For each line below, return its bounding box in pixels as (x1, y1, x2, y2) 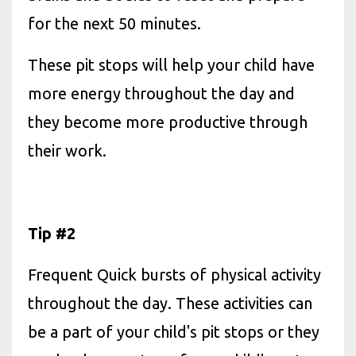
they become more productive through (28, 112, 308, 131)
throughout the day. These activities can (28, 293, 312, 312)
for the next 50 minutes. (28, 14, 205, 33)
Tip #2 (28, 223, 75, 242)
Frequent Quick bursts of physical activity (28, 265, 321, 284)
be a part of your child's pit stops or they (28, 322, 319, 341)
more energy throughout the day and (28, 83, 295, 103)
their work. (28, 141, 106, 160)
